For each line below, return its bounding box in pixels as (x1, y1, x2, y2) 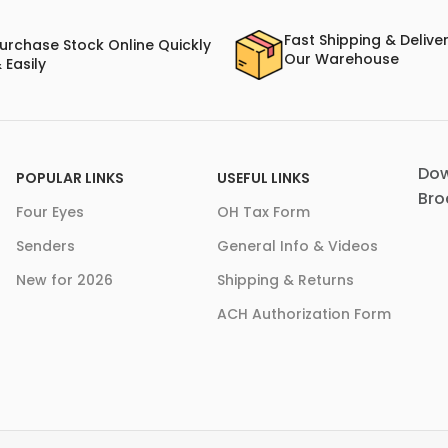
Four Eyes (15, 202, 84, 223)
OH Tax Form (217, 202, 310, 223)
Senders (15, 236, 75, 257)
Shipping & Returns (217, 270, 354, 291)
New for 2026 (15, 270, 113, 291)
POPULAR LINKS (15, 168, 124, 189)
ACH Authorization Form (217, 304, 391, 325)
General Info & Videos (217, 236, 378, 257)
